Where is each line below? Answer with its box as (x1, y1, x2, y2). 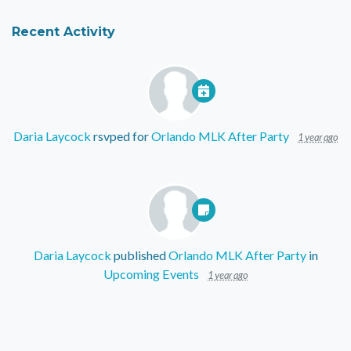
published (110, 248, 168, 263)
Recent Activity (12, 24, 115, 40)
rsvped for (91, 128, 151, 144)
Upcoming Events (103, 266, 199, 282)
